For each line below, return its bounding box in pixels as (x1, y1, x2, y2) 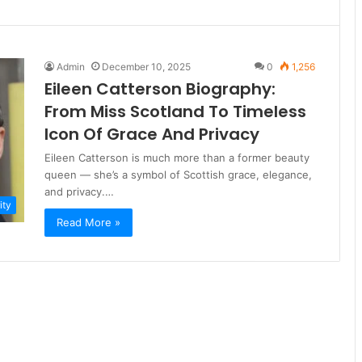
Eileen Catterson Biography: (44, 78, 276, 100)
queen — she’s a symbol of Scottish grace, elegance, (44, 168, 312, 181)
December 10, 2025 (102, 61, 191, 73)
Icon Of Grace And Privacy (44, 123, 259, 145)
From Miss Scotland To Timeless (44, 100, 306, 123)
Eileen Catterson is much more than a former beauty (44, 151, 309, 164)
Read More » (57, 216, 120, 229)
